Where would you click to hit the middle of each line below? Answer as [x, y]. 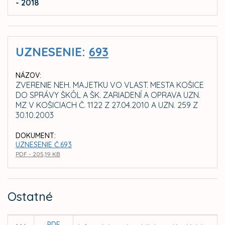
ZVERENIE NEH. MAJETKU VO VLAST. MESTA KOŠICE [110, 85]
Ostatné [30, 197]
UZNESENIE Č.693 [44, 145]
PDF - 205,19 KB [38, 154]
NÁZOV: [28, 76]
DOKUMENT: [36, 136]
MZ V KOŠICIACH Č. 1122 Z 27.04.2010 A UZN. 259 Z [107, 105]
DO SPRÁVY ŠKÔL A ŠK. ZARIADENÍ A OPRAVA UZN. [108, 95]
